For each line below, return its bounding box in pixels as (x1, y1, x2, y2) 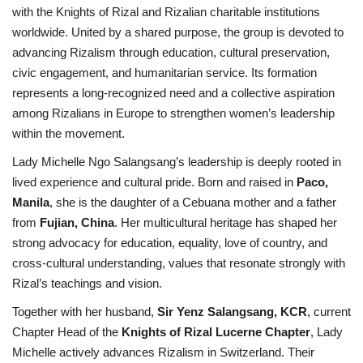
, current (307, 304, 351, 318)
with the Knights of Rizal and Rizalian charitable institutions (12, 4, 320, 19)
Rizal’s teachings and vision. (12, 275, 162, 290)
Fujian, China (40, 215, 114, 229)
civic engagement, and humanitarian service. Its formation (12, 65, 317, 79)
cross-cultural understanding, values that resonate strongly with (12, 255, 345, 270)
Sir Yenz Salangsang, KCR (157, 304, 307, 318)
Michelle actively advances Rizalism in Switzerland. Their (12, 344, 314, 359)
